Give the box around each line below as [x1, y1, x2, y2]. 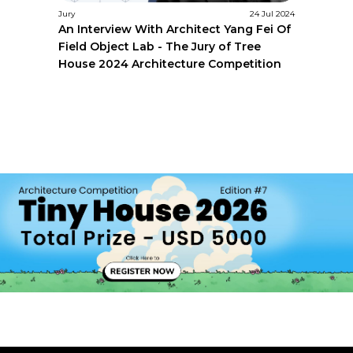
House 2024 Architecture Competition [58, 56, 282, 71]
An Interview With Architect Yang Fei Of [58, 21, 292, 36]
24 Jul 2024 [249, 8, 295, 19]
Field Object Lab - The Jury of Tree [58, 39, 262, 54]
